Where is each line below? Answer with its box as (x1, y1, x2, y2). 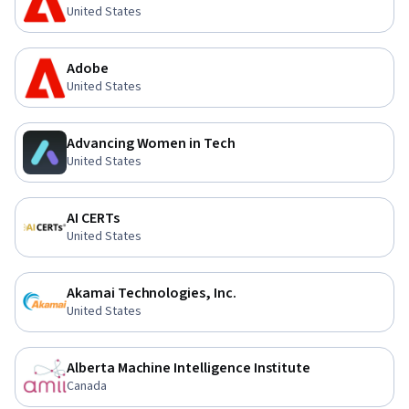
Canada (67, 377, 107, 395)
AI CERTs (67, 208, 120, 228)
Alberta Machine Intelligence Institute (67, 358, 311, 378)
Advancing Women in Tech (67, 133, 236, 153)
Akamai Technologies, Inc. (67, 283, 236, 303)
